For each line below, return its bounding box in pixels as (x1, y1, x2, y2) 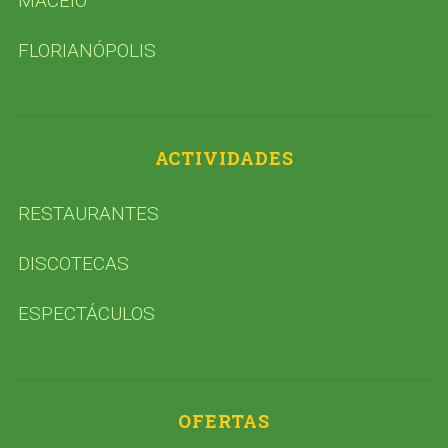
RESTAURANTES (17, 201, 159, 225)
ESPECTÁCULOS (17, 301, 155, 325)
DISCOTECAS (17, 251, 129, 275)
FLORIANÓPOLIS (17, 38, 156, 62)
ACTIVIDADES (154, 145, 294, 170)
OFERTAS (177, 408, 271, 433)
